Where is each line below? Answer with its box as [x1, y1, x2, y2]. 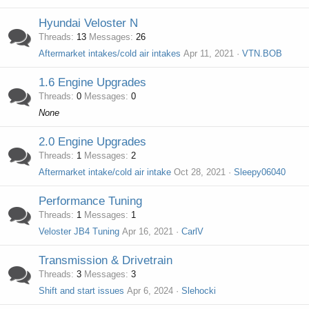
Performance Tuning [39, 195, 142, 208]
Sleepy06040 [234, 167, 286, 177]
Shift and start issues [39, 286, 124, 296]
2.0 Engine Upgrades [39, 135, 146, 148]
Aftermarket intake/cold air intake [39, 167, 171, 177]
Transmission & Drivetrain [39, 254, 172, 267]
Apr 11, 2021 [183, 48, 234, 59]
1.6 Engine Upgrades [39, 76, 146, 89]
